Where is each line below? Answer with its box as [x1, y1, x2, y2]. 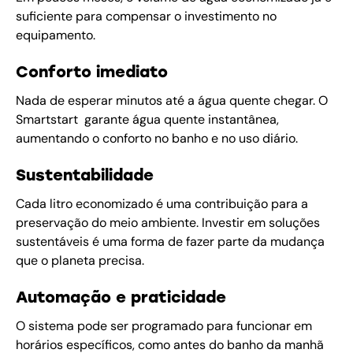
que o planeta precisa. [16, 252, 144, 269]
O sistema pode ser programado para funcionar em [16, 318, 312, 335]
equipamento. [16, 27, 95, 44]
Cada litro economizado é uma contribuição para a [16, 195, 308, 213]
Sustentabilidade [16, 165, 154, 185]
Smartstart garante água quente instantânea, [16, 111, 279, 128]
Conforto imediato [16, 62, 168, 82]
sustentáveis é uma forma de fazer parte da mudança [16, 233, 325, 251]
